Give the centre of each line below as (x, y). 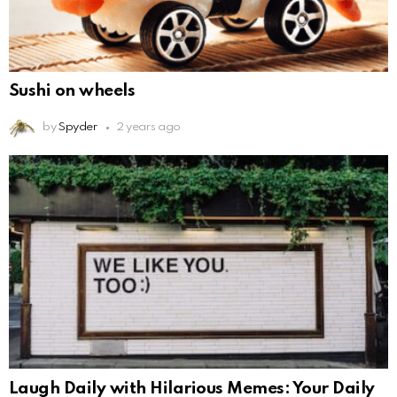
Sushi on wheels (72, 91)
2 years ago (148, 128)
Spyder (78, 128)
